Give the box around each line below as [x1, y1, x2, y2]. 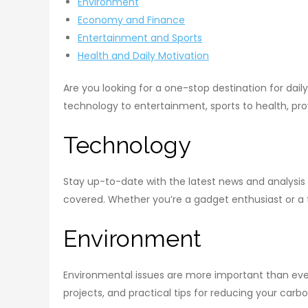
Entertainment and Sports [78, 31, 202, 45]
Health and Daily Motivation [78, 49, 209, 63]
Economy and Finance [78, 13, 185, 27]
